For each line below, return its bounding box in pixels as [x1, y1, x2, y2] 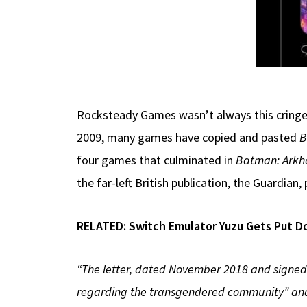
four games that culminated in [77, 151, 236, 168]
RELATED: [77, 217, 129, 234]
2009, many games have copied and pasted [77, 129, 299, 145]
